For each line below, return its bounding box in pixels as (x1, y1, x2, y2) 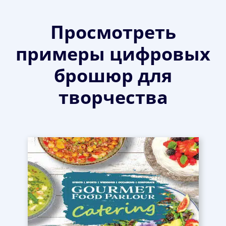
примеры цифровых (16, 41, 210, 67)
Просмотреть (50, 20, 176, 45)
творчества (58, 85, 168, 110)
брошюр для (54, 63, 172, 88)
